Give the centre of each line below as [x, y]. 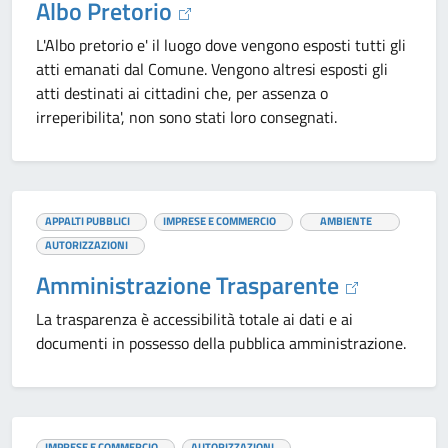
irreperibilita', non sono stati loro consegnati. [186, 117]
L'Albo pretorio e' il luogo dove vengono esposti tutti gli [221, 45]
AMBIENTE [346, 220]
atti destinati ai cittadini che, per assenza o [182, 93]
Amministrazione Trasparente [190, 285]
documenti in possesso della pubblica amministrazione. [221, 343]
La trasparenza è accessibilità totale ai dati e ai [194, 319]
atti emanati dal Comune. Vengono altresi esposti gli [212, 69]
